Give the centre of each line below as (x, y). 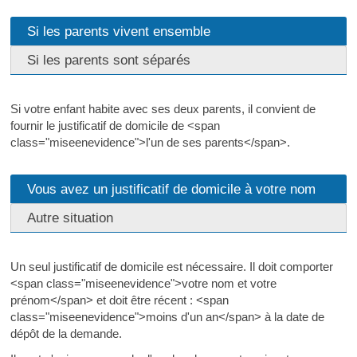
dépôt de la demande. (66, 333)
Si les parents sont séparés (108, 60)
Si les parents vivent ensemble (118, 31)
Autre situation (70, 218)
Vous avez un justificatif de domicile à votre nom (171, 189)
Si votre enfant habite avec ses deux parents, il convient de (163, 109)
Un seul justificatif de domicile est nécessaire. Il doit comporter (171, 267)
